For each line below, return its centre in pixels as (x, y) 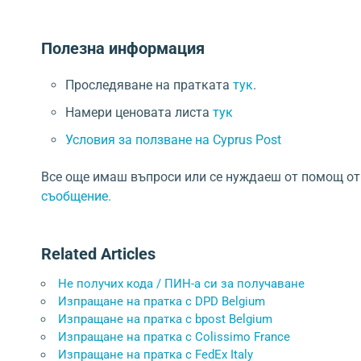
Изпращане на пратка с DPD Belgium (162, 301)
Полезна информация (123, 48)
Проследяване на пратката (149, 85)
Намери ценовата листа (139, 112)
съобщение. (76, 196)
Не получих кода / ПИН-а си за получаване (181, 284)
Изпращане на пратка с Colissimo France (174, 337)
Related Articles (98, 254)
